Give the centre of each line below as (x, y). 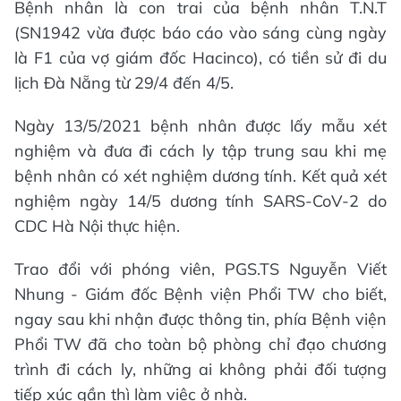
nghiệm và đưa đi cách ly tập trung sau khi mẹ (200, 151)
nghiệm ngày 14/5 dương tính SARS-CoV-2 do (200, 201)
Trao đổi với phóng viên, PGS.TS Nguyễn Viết (200, 269)
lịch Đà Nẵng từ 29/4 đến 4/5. (124, 83)
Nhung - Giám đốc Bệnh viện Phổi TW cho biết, (200, 294)
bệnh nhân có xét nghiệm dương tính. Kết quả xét (200, 176)
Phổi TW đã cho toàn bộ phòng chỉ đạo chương (200, 345)
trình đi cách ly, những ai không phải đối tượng (200, 370)
